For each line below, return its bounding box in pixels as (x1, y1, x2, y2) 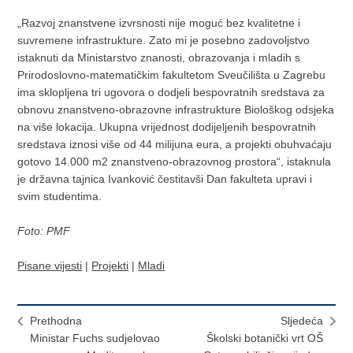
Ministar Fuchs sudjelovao (30, 332, 161, 345)
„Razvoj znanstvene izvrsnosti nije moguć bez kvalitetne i (17, 17, 301, 30)
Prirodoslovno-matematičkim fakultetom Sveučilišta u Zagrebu (17, 69, 326, 82)
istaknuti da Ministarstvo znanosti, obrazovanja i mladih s (17, 51, 301, 65)
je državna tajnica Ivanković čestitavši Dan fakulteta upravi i (17, 173, 313, 186)
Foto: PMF (17, 225, 71, 238)
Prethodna (30, 314, 83, 328)
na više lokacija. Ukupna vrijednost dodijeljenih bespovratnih (17, 121, 317, 134)
